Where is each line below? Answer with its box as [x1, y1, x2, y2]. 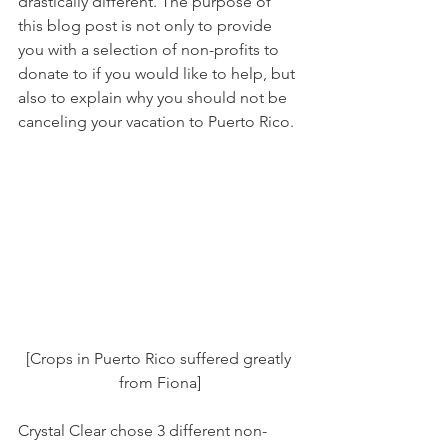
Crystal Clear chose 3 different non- [18, 420, 267, 440]
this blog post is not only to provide [18, 15, 276, 35]
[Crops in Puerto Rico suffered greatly [25, 348, 295, 368]
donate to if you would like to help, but [18, 63, 299, 83]
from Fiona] [119, 372, 201, 392]
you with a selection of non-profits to [18, 39, 283, 59]
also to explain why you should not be [18, 87, 291, 107]
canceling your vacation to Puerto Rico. [18, 111, 298, 131]
